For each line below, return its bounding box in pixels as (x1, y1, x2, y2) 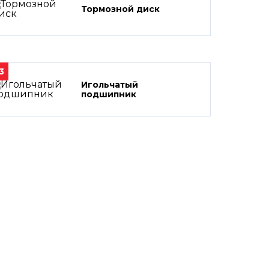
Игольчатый (81, 79, 138, 90)
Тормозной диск (81, 4, 160, 14)
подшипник (81, 89, 136, 100)
